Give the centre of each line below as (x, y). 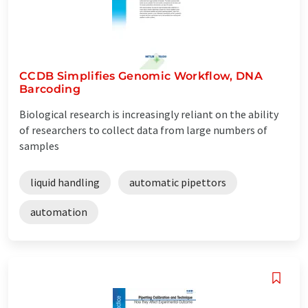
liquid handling (65, 182)
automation (59, 211)
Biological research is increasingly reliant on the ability (149, 114)
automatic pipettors (178, 182)
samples (39, 145)
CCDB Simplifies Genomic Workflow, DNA (141, 76)
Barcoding (50, 89)
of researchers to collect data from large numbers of (143, 130)
